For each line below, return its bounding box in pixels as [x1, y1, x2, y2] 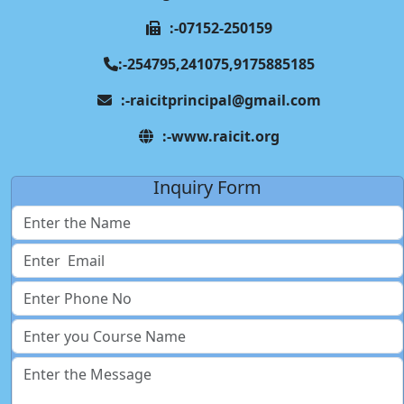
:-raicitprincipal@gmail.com [121, 90, 321, 111]
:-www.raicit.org [162, 126, 280, 147]
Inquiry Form [153, 175, 262, 200]
